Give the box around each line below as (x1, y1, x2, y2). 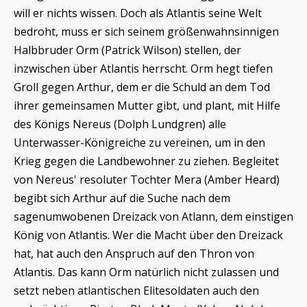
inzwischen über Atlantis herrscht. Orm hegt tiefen (14, 61, 273, 77)
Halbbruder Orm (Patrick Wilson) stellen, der (14, 42, 241, 58)
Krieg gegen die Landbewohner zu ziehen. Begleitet (14, 153, 279, 169)
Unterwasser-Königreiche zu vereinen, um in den (14, 135, 265, 151)
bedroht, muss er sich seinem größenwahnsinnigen (14, 24, 279, 40)
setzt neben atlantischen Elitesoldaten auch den (14, 283, 259, 299)
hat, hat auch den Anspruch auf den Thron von (14, 246, 254, 262)
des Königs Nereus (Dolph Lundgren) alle (14, 116, 226, 132)
